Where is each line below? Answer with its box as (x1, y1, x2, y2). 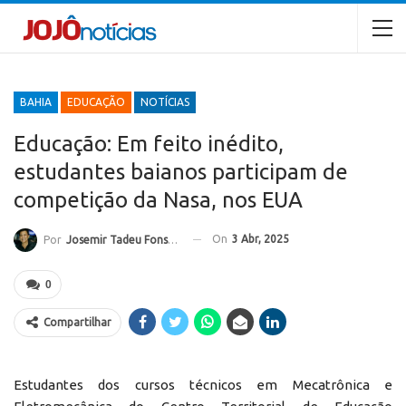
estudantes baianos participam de (14, 159, 348, 184)
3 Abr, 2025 (232, 232, 289, 245)
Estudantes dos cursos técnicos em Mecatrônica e (14, 376, 392, 392)
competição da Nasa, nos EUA (14, 187, 303, 212)
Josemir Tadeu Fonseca (66, 233, 168, 246)
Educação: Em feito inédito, (14, 130, 284, 156)
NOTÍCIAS (140, 95, 189, 108)
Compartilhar (43, 315, 111, 328)
